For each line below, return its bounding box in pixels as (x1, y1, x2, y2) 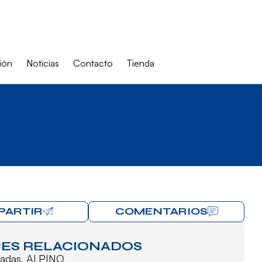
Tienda (126, 57, 154, 69)
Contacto (73, 57, 113, 69)
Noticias (26, 57, 59, 69)
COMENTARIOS (115, 204, 208, 218)
